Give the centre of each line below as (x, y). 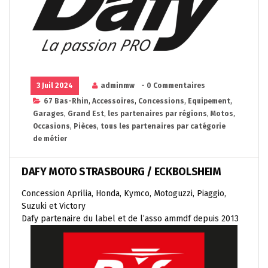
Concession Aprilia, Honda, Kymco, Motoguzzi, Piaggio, (124, 193)
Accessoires (113, 101)
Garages (48, 113)
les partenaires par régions (157, 113)
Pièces (85, 126)
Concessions (161, 101)
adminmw (118, 85)
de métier (50, 138)
